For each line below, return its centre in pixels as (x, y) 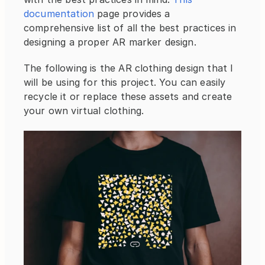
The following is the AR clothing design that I (129, 68)
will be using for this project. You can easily (125, 83)
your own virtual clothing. (84, 111)
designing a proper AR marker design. (110, 42)
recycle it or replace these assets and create (128, 97)
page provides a (132, 14)
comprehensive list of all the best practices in (130, 28)
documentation (59, 14)
